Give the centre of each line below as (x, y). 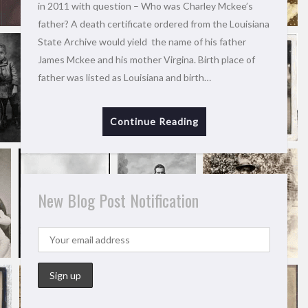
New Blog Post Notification (118, 200)
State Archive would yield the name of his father (142, 42)
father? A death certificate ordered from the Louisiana (154, 24)
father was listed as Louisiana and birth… (124, 77)
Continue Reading (154, 121)
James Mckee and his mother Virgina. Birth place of (146, 59)
